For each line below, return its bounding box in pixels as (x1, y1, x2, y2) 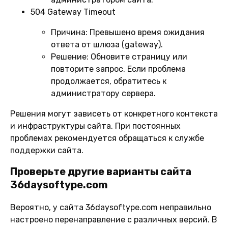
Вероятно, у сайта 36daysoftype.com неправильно (10, 202, 211, 212)
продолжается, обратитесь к (51, 76, 166, 86)
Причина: (51, 27, 88, 37)
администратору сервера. (51, 88, 156, 98)
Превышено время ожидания (88, 27, 205, 37)
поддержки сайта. (10, 145, 83, 155)
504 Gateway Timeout (31, 7, 116, 17)
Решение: (51, 51, 89, 62)
